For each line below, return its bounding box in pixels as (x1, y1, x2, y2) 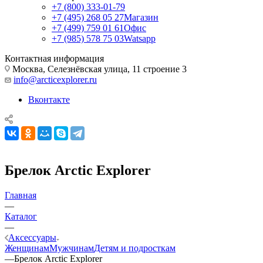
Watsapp (124, 33, 156, 43)
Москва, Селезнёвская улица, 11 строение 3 (10, 63, 187, 74)
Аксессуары (8, 232, 56, 242)
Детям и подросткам (94, 242, 176, 253)
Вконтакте (28, 94, 70, 104)
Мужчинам (49, 242, 94, 253)
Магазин (124, 12, 159, 22)
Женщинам (5, 242, 49, 253)
